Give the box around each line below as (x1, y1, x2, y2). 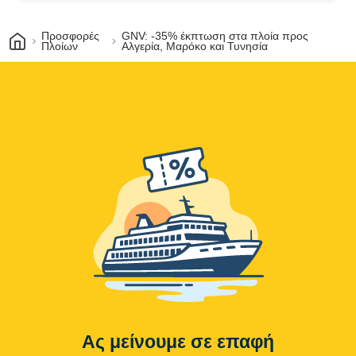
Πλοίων (41, 41, 79, 53)
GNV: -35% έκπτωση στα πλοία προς (122, 30, 309, 43)
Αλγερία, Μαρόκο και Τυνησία (122, 41, 269, 53)
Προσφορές (41, 30, 100, 43)
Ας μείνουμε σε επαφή (82, 331, 274, 353)
